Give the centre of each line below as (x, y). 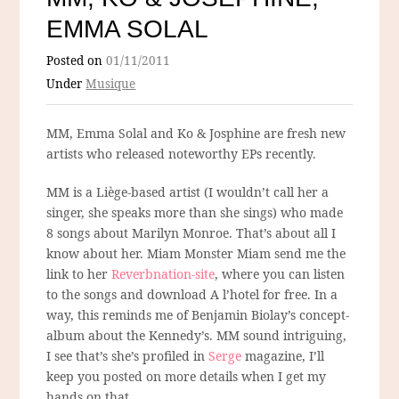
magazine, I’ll (285, 355)
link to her (79, 273)
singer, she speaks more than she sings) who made (195, 212)
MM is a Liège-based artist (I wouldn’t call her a (188, 191)
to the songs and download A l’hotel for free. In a (192, 294)
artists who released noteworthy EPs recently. (182, 153)
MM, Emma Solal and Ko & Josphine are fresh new (196, 133)
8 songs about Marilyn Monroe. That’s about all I (191, 232)
